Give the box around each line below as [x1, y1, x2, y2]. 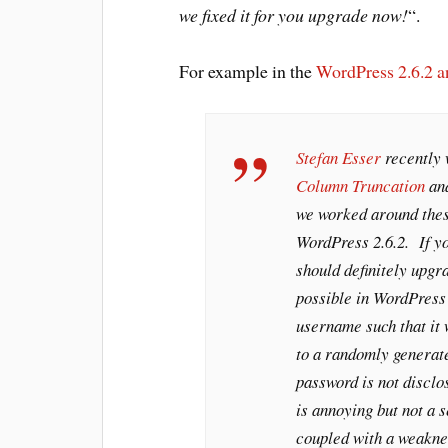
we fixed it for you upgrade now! [179, 2, 409, 27]
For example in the [179, 59, 317, 84]
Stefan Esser [295, 146, 381, 170]
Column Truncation [295, 174, 425, 198]
